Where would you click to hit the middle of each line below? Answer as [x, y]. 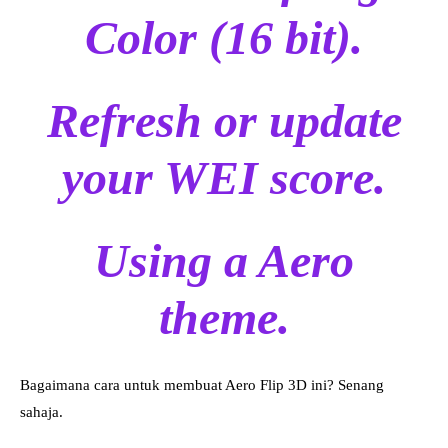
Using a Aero [224, 261]
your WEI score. [224, 178]
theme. [224, 318]
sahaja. [41, 412]
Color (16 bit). [224, 38]
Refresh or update [224, 121]
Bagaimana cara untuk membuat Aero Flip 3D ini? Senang [202, 385]
